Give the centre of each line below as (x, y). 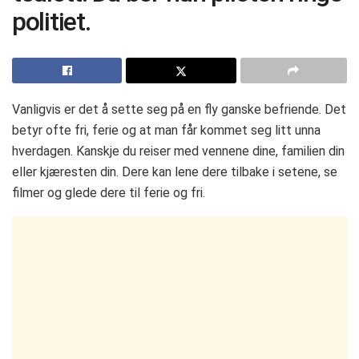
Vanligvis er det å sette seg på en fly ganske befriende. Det (179, 110)
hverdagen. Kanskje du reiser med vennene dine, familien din (178, 151)
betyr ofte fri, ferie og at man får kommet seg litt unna (166, 131)
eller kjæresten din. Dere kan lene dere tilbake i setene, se (175, 172)
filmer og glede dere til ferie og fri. (109, 193)
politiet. (51, 21)
